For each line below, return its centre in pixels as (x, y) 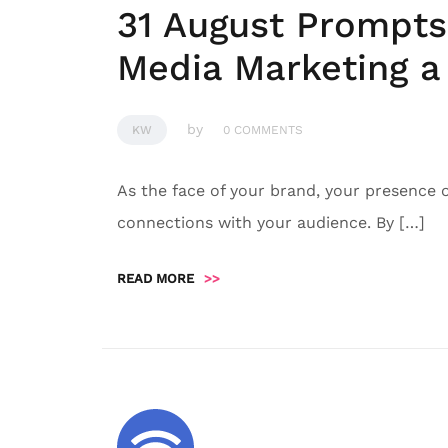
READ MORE (155, 278)
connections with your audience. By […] (271, 222)
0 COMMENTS (263, 130)
